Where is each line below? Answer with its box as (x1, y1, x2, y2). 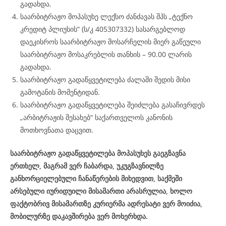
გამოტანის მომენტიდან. (20, 87, 100, 97)
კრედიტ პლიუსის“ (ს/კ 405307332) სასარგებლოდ (20, 24, 185, 34)
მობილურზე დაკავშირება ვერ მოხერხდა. (10, 211, 154, 221)
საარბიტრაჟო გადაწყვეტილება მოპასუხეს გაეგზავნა (10, 148, 186, 158)
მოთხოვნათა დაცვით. (20, 125, 93, 135)
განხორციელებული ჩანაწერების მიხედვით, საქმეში (10, 174, 182, 183)
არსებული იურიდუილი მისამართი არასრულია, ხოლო (10, 186, 192, 196)
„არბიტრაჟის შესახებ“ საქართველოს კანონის (20, 112, 173, 122)
